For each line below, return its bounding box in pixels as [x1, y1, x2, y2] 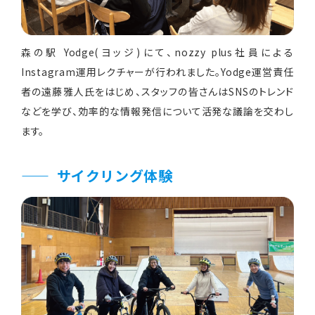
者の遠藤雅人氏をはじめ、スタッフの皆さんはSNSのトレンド [21, 84, 294, 98]
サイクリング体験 [56, 165, 173, 186]
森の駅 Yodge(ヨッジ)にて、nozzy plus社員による [21, 44, 294, 59]
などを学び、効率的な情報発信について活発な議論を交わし [21, 103, 294, 118]
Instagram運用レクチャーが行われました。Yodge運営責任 [21, 64, 294, 79]
